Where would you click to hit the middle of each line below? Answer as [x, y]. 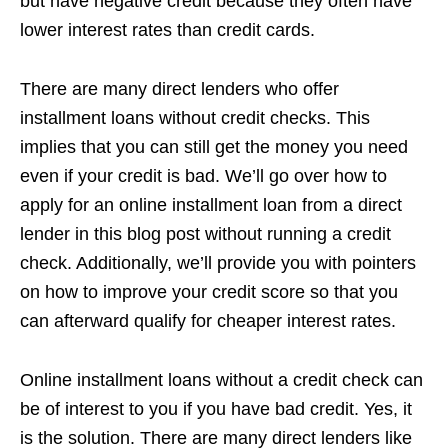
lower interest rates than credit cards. [167, 30]
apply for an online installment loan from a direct [211, 205]
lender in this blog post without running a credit [205, 234]
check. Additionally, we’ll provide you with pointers [218, 263]
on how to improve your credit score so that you [209, 292]
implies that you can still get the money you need [214, 147]
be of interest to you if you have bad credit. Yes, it [216, 409]
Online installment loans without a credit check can [221, 380]
